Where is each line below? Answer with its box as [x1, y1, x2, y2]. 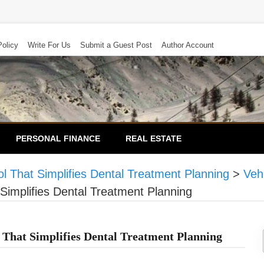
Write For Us [28, 41, 71, 49]
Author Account [161, 41, 214, 49]
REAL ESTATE [126, 133, 181, 143]
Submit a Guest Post [80, 41, 152, 49]
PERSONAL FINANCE [16, 133, 100, 143]
